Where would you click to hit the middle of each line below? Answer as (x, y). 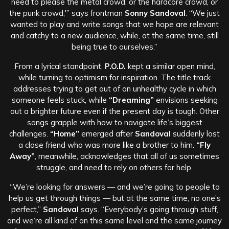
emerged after (107, 133)
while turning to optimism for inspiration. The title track (114, 77)
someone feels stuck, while (60, 100)
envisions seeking (186, 100)
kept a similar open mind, (170, 66)
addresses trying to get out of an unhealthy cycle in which (114, 88)
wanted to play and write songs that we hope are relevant (114, 24)
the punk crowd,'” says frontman (67, 13)
